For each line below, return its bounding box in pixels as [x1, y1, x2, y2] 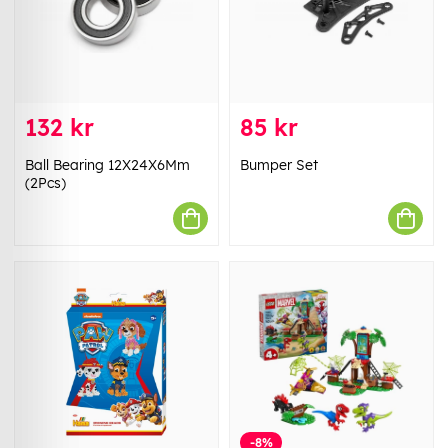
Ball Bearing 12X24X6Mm [25, 156, 190, 175]
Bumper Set [240, 156, 318, 175]
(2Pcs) [25, 174, 66, 193]
